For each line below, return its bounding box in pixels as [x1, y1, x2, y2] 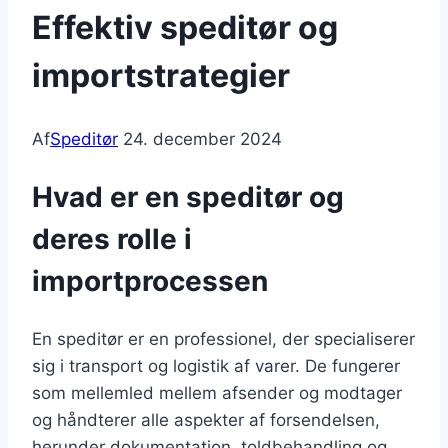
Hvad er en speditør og [32, 180, 344, 215]
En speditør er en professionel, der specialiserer [32, 328, 415, 349]
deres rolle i [32, 222, 192, 257]
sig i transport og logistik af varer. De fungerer [32, 355, 400, 376]
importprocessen [32, 264, 268, 299]
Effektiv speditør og [32, 7, 338, 47]
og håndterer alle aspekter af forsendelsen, [32, 409, 380, 430]
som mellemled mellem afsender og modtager [32, 382, 402, 403]
